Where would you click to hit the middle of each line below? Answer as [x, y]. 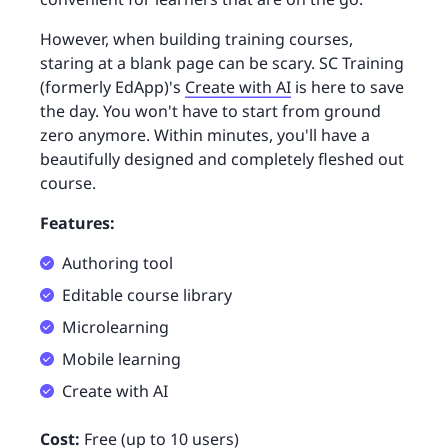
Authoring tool [117, 263]
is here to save [347, 87]
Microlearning [115, 327]
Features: [77, 223]
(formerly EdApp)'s [112, 87]
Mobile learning [121, 359]
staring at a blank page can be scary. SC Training [222, 63]
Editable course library [147, 295]
